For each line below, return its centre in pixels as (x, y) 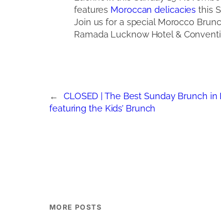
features (92, 9)
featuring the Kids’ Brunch (103, 108)
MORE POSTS (75, 207)
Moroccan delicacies (153, 9)
